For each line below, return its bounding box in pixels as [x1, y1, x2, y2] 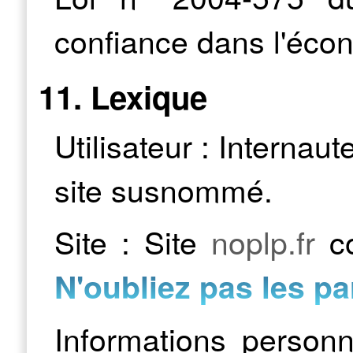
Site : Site [54, 219, 211, 264]
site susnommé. [54, 167, 273, 212]
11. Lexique [39, 74, 207, 120]
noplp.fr [211, 219, 315, 264]
